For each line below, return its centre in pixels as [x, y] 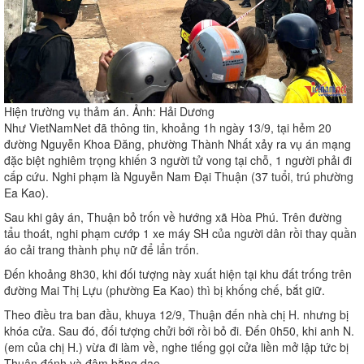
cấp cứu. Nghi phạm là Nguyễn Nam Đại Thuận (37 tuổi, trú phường [179, 177]
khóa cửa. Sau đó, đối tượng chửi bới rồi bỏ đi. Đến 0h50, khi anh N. [179, 331]
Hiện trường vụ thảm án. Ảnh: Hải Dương [109, 112]
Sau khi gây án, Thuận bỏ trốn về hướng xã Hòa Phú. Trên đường [173, 217]
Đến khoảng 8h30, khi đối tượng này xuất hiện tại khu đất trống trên [178, 274]
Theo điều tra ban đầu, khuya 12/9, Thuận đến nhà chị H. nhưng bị [176, 315]
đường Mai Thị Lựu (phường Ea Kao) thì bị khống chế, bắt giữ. [165, 290]
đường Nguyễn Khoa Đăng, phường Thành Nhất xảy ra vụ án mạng [178, 144]
